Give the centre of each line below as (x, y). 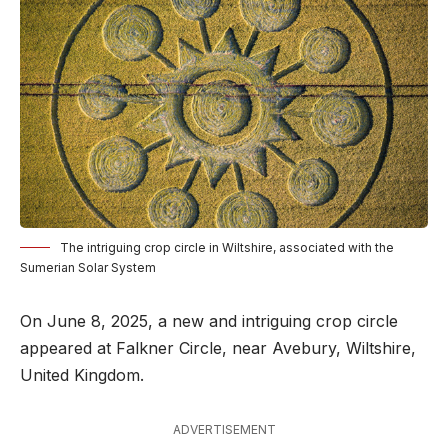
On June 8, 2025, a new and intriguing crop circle (209, 321)
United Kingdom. (82, 375)
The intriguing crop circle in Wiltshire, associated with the (227, 247)
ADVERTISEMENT (224, 429)
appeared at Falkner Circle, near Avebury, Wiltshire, (218, 348)
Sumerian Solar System (88, 267)
